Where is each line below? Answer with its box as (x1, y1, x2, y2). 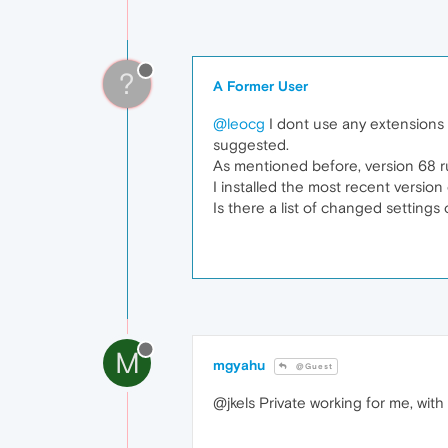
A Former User (213, 77, 308, 94)
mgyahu (213, 356, 265, 373)
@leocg (213, 114, 265, 132)
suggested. (213, 135, 289, 153)
